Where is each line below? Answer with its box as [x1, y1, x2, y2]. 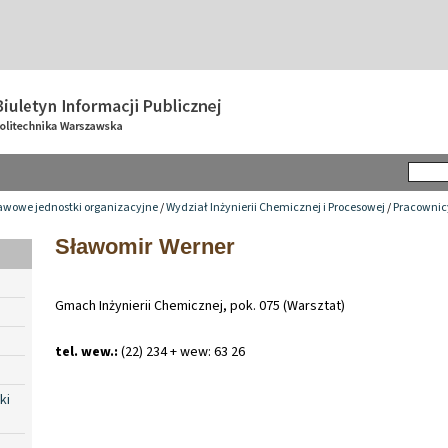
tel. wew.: [55, 341, 118, 362]
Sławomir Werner [55, 233, 235, 259]
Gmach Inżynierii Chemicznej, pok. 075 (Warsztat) [55, 295, 345, 316]
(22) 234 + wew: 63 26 [118, 341, 245, 362]
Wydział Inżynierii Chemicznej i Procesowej [166, 198, 385, 216]
